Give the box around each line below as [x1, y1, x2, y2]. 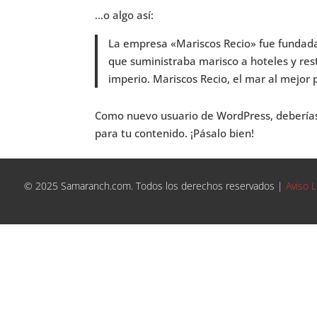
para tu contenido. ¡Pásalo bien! [95, 125, 255, 140]
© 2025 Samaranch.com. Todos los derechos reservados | [23, 179, 283, 193]
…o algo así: [95, 8, 154, 23]
